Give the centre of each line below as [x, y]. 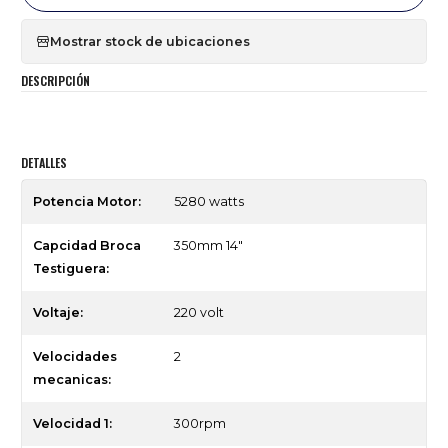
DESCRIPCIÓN [55, 80]
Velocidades [74, 357]
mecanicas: [71, 380]
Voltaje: [57, 313]
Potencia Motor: [86, 202]
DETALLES [44, 163]
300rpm [199, 424]
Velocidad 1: [72, 424]
